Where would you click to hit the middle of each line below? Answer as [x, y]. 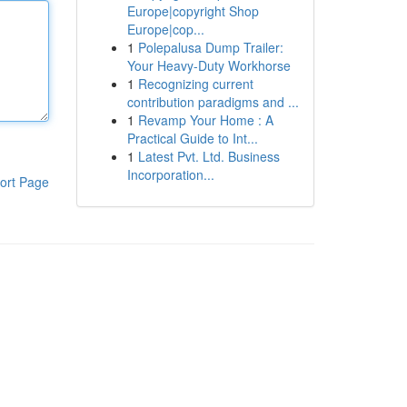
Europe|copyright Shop [193, 11]
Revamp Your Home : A [205, 120]
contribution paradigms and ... [213, 102]
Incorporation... [170, 174]
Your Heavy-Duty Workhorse [208, 65]
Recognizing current [195, 84]
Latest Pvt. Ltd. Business [208, 156]
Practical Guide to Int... [192, 138]
